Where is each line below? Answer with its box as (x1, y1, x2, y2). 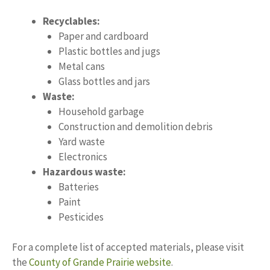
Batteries (58, 180, 99, 193)
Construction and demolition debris (58, 119, 213, 133)
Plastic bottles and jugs (58, 44, 160, 58)
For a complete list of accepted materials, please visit (12, 240, 244, 254)
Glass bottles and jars (58, 74, 150, 88)
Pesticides (58, 210, 104, 224)
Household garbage (58, 104, 144, 118)
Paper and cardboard (58, 29, 149, 43)
